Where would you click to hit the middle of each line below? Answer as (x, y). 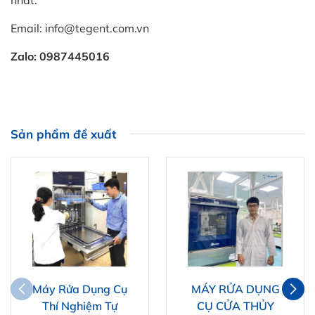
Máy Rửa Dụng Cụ (80, 289)
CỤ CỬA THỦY (235, 306)
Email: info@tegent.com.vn (80, 28)
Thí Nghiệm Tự (80, 306)
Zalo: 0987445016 (60, 56)
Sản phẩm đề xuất (63, 134)
